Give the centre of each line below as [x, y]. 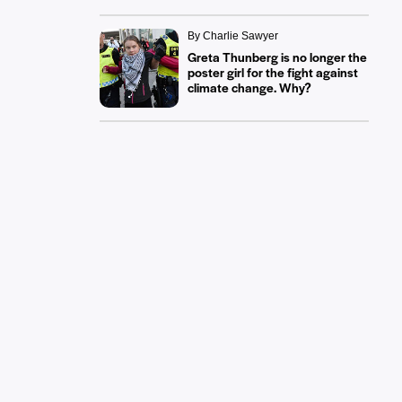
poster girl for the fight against [272, 72]
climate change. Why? [249, 87]
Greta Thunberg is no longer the [277, 57]
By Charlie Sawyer [232, 36]
